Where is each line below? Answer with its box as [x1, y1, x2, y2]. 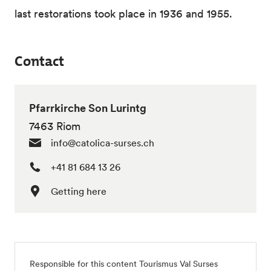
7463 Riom [29, 119, 80, 133]
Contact [15, 51, 64, 71]
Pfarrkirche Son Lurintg [29, 101, 146, 115]
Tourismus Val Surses [139, 258, 218, 269]
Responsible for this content [30, 258, 139, 269]
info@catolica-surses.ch [51, 137, 154, 149]
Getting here [51, 185, 106, 197]
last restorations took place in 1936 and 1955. [15, 7, 232, 21]
